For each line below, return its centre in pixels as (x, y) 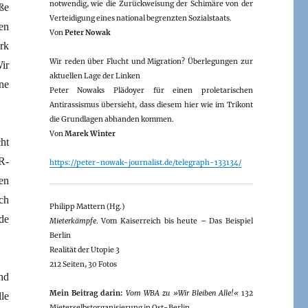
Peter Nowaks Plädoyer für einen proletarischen (151, 90)
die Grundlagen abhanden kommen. (111, 119)
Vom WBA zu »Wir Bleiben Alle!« (182, 293)
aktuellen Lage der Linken (95, 76)
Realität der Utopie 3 (84, 250)
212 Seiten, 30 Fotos (83, 264)
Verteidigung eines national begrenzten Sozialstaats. (140, 18)
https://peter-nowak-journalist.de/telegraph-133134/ (145, 162)
